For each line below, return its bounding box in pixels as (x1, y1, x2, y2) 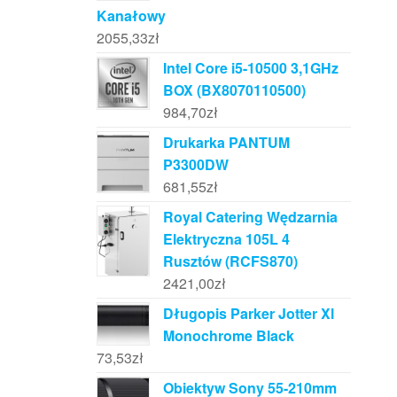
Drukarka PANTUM (162, 132, 290, 153)
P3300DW (162, 154, 229, 175)
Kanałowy (96, 5, 166, 27)
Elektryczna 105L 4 (162, 229, 290, 250)
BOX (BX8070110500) (162, 80, 306, 101)
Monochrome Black (162, 325, 294, 346)
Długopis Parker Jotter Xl (162, 303, 334, 324)
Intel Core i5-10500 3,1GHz (162, 58, 339, 79)
